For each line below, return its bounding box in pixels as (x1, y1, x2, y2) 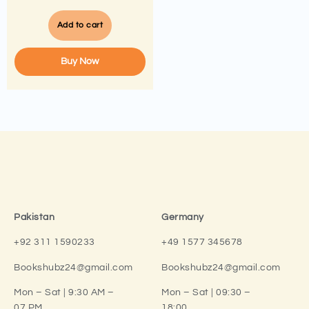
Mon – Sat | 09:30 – (161, 288, 251, 298)
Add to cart (57, 21, 103, 30)
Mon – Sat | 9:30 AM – (14, 288, 114, 298)
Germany (161, 212, 204, 222)
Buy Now (61, 57, 99, 66)
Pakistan (14, 212, 54, 222)
